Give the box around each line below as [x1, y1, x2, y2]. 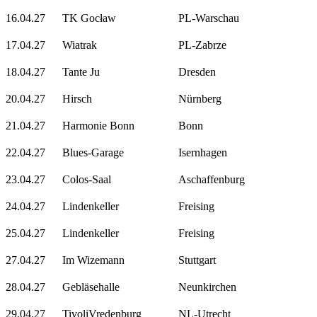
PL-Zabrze [178, 38, 227, 51]
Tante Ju [62, 65, 100, 78]
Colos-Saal [62, 173, 111, 185]
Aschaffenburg [178, 173, 246, 185]
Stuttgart [178, 253, 217, 266]
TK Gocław [62, 11, 116, 24]
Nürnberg [178, 92, 222, 105]
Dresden [178, 65, 217, 78]
